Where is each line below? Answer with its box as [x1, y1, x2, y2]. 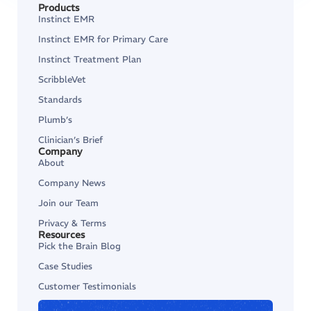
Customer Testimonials [38, 280, 136, 292]
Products [38, 1, 79, 14]
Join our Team [38, 197, 99, 209]
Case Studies [38, 260, 92, 272]
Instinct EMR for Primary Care [38, 33, 168, 45]
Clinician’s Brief [38, 134, 103, 146]
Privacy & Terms [38, 217, 106, 229]
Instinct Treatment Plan [38, 53, 142, 65]
